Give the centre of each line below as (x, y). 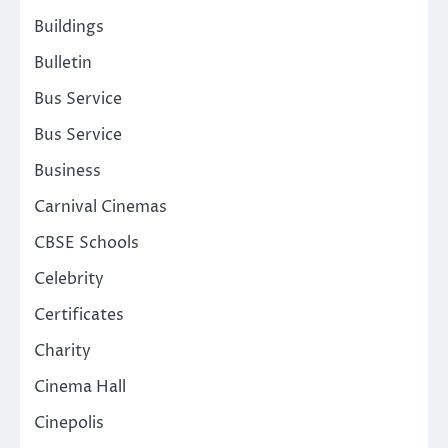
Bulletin (63, 63)
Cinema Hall (80, 387)
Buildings (69, 27)
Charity (62, 351)
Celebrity (69, 279)
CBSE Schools (86, 243)
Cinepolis (69, 423)
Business (67, 171)
